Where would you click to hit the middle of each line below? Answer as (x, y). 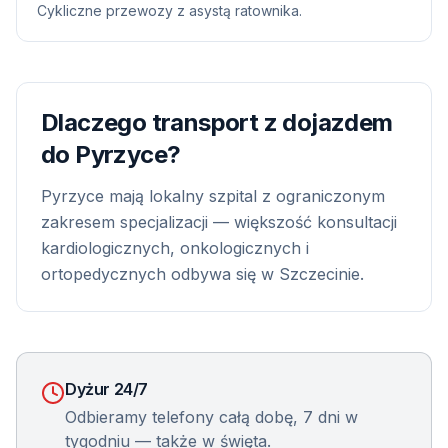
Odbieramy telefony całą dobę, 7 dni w (211, 417)
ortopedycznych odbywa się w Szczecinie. (202, 274)
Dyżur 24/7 (106, 389)
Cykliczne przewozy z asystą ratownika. (169, 10)
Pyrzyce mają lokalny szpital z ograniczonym (213, 196)
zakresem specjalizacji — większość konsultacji (219, 222)
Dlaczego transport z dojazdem (217, 122)
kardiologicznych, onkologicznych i (175, 248)
